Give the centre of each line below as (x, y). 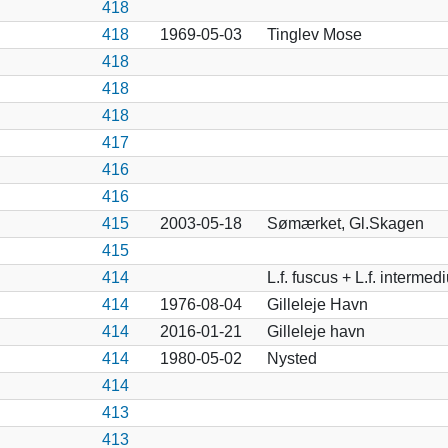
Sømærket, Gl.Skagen (345, 223)
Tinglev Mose (314, 34)
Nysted (291, 358)
